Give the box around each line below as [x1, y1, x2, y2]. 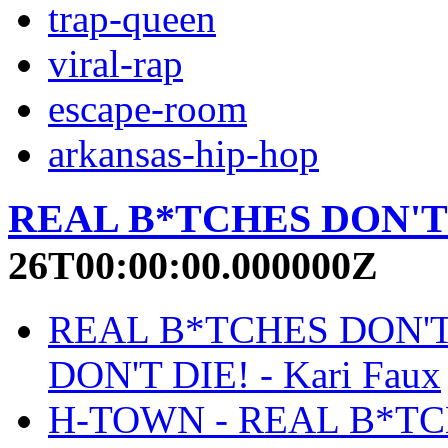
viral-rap [48, 41, 183, 85]
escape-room [48, 86, 247, 130]
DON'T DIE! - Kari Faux [48, 353, 441, 397]
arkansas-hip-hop [48, 131, 319, 175]
